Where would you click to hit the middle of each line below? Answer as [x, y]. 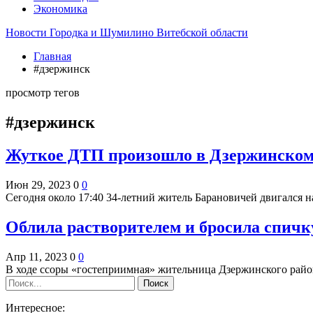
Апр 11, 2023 [36, 256]
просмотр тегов [43, 93]
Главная [52, 56]
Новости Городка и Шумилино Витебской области [127, 32]
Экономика [60, 9]
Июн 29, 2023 [38, 184]
